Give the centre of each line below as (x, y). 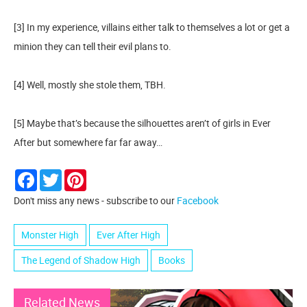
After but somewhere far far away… (88, 143)
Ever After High (128, 235)
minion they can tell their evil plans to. (93, 47)
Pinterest (106, 175)
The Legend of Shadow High (81, 260)
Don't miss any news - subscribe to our (95, 201)
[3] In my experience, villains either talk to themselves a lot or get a (152, 27)
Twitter (77, 175)
